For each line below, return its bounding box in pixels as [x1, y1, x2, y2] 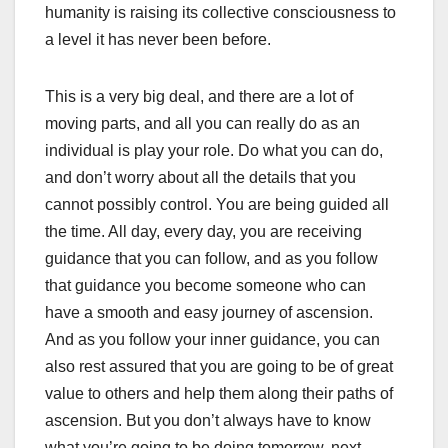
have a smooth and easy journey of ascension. [45, 303, 373, 321]
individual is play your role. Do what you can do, [45, 141, 383, 159]
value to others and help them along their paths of [45, 384, 393, 402]
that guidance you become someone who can [45, 276, 366, 294]
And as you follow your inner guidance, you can [45, 330, 380, 348]
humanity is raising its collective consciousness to [45, 3, 396, 21]
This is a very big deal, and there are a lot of [45, 87, 353, 105]
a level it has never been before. [45, 30, 271, 48]
